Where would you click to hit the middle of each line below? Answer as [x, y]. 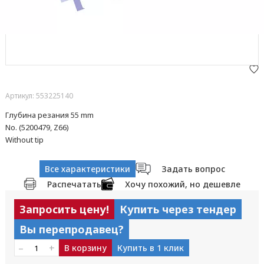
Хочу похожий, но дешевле [183, 184]
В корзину [85, 248]
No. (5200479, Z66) [37, 127]
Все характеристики [87, 169]
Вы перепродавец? [71, 229]
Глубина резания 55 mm [49, 115]
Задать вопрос [193, 169]
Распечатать [74, 184]
